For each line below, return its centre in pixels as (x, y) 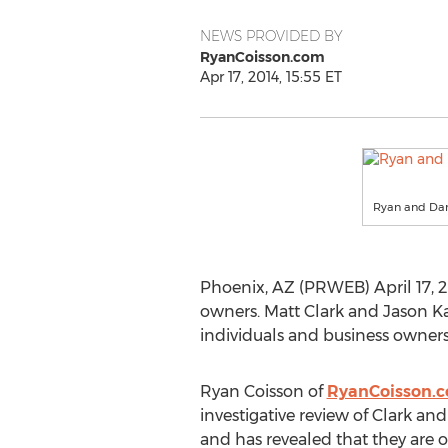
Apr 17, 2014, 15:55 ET (270, 77)
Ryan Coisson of (263, 391)
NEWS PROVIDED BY (271, 36)
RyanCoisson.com (262, 57)
